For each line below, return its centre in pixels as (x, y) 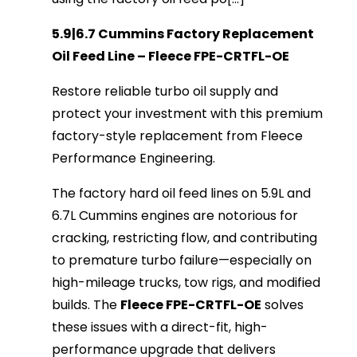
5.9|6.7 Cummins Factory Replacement (183, 34)
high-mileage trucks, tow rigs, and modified (186, 283)
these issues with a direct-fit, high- (160, 328)
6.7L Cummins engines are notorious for (175, 216)
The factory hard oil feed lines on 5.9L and (182, 194)
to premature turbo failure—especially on (182, 261)
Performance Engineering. (134, 159)
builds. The (86, 305)
